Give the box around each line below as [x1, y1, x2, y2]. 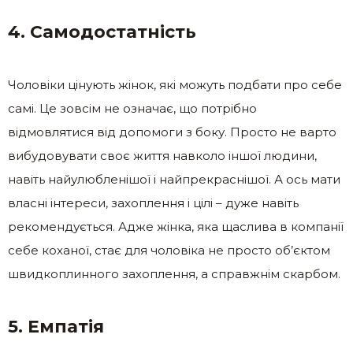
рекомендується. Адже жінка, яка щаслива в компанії [8, 219, 344, 235]
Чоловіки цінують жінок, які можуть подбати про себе [8, 77, 342, 93]
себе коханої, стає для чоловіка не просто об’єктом [8, 243, 330, 258]
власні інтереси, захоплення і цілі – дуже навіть [8, 195, 299, 211]
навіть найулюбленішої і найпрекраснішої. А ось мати [8, 172, 340, 188]
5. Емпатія [8, 316, 104, 338]
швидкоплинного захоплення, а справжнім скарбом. [8, 266, 340, 282]
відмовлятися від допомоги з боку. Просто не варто [8, 124, 336, 140]
